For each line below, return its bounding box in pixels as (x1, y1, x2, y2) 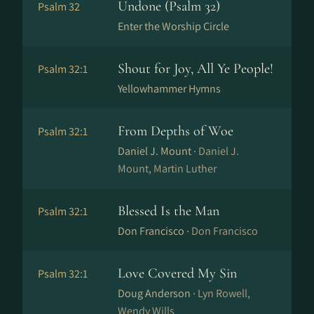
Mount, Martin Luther (118, 161, 217, 176)
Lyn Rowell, (198, 286, 250, 301)
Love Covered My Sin (118, 265, 237, 282)
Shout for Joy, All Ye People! (118, 60, 273, 77)
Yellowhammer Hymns (118, 81, 221, 96)
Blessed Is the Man (118, 203, 219, 219)
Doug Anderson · (118, 286, 198, 301)
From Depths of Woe (118, 123, 233, 139)
